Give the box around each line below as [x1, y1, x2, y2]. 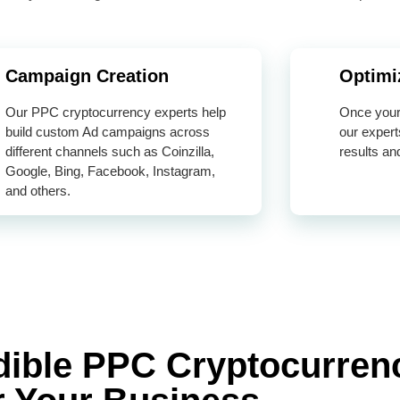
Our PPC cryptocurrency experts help [5, 104, 227, 120]
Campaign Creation [5, 66, 170, 87]
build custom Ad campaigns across [5, 123, 211, 139]
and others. [5, 182, 71, 198]
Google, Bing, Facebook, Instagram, [5, 162, 216, 179]
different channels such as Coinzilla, [5, 143, 215, 159]
